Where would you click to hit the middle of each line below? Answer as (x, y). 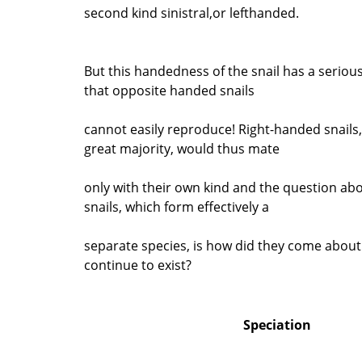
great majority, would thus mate (182, 148)
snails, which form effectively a (177, 206)
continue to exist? (138, 265)
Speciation (277, 324)
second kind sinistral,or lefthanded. (192, 13)
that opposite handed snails (169, 90)
